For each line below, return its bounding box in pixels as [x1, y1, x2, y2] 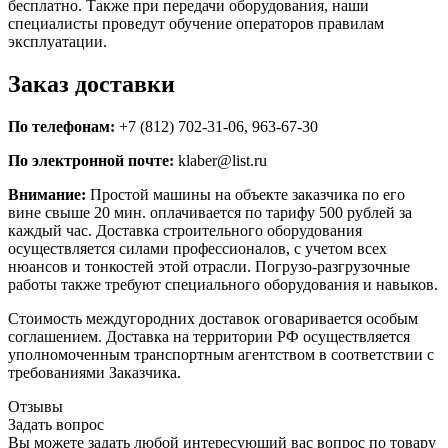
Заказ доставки [8, 70, 175, 97]
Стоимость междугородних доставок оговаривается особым [8, 309, 418, 327]
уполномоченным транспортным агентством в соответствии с [8, 345, 434, 363]
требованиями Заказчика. [8, 363, 181, 381]
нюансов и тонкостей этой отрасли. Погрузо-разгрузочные [8, 257, 410, 275]
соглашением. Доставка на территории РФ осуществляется [8, 327, 410, 345]
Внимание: [8, 185, 86, 203]
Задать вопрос [8, 415, 104, 433]
